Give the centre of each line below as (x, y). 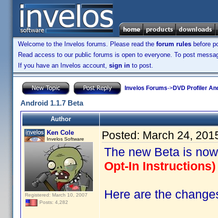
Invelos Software (65, 139)
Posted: (122, 135)
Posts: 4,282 (53, 202)
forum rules (174, 44)
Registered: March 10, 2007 (56, 195)
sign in (119, 65)
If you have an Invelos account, (64, 65)
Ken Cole (60, 133)
